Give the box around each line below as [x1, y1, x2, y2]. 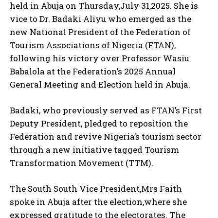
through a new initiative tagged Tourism [10, 144, 179, 155]
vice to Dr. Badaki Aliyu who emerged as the [10, 13, 191, 24]
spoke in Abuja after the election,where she [10, 196, 187, 207]
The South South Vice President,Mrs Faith [10, 182, 182, 194]
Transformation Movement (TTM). [10, 157, 153, 168]
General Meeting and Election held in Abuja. [10, 78, 190, 90]
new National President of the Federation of [10, 26, 191, 37]
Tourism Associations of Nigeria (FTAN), [10, 39, 176, 51]
